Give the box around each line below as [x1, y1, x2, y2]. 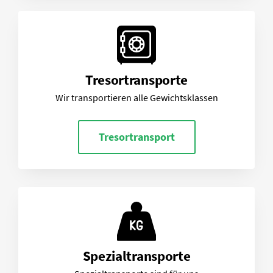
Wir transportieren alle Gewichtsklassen [55, 91, 218, 104]
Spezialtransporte [82, 247, 191, 264]
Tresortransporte [85, 71, 188, 88]
